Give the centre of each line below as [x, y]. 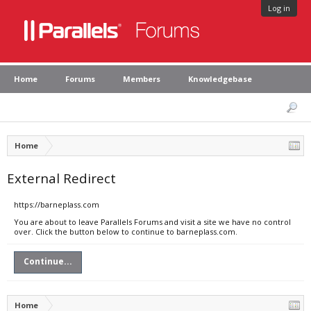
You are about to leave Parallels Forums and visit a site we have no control [152, 222]
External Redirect [61, 178]
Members [142, 79]
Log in [279, 8]
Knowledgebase [220, 79]
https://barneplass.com [57, 204]
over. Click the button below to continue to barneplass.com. [126, 232]
